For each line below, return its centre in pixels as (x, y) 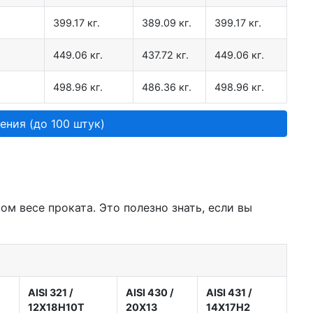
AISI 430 (147, 293)
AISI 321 (48, 293)
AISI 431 (226, 293)
